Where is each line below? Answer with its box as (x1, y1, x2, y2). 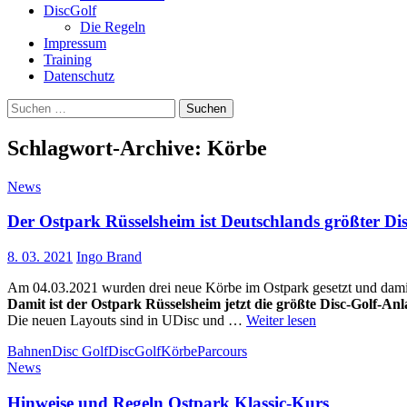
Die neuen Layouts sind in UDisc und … (7, 313, 246, 329)
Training (44, 51, 92, 67)
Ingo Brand (76, 249, 142, 265)
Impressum (44, 35, 106, 51)
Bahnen (7, 343, 52, 360)
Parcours (197, 343, 247, 360)
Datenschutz (44, 67, 114, 84)
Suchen (6, 97, 49, 114)
